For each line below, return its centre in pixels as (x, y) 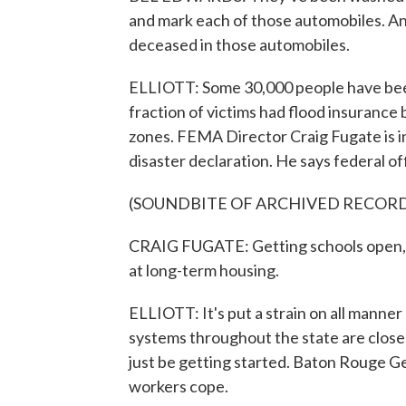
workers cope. (179, 386)
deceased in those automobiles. (239, 44)
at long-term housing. (204, 270)
